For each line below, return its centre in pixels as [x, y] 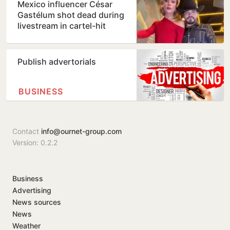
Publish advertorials [57, 62]
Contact [27, 131]
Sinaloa [32, 37]
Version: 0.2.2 [35, 143]
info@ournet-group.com [81, 131]
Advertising [32, 190]
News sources [37, 202]
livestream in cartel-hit [62, 26]
